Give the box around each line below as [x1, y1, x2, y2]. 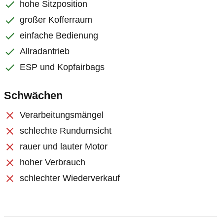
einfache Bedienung [20, 31, 98, 40]
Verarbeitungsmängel [20, 110, 104, 120]
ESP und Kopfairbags [20, 62, 105, 72]
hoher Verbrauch [20, 157, 85, 167]
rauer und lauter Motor [20, 142, 108, 151]
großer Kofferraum [20, 15, 92, 25]
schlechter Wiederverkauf [20, 173, 120, 183]
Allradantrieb [20, 46, 70, 56]
